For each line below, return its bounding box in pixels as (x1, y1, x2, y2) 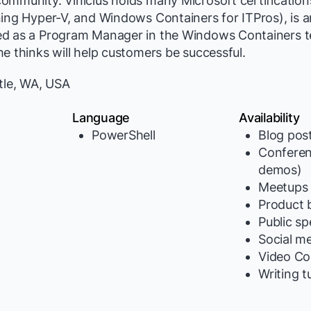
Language (72, 110, 131, 125)
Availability (239, 110, 300, 125)
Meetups (258, 180, 308, 194)
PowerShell (92, 128, 155, 142)
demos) (258, 162, 302, 177)
